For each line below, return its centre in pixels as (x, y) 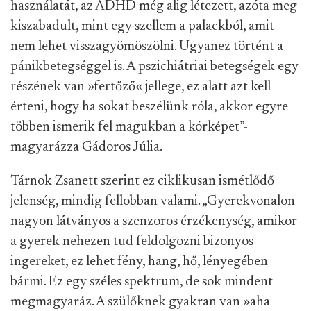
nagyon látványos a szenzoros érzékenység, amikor (154, 222)
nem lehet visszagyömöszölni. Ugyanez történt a (147, 47)
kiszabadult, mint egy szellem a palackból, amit (142, 27)
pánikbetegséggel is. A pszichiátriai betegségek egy (154, 67)
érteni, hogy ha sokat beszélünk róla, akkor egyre (149, 107)
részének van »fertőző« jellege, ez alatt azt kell (141, 87)
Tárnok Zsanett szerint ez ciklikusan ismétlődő (142, 182)
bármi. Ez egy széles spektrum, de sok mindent (142, 282)
